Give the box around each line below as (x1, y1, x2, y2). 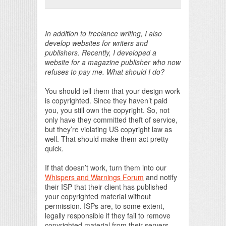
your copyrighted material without (45, 191, 151, 201)
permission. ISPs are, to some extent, (45, 200, 164, 211)
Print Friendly (97, 20, 129, 27)
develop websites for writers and (45, 37, 148, 48)
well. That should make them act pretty (45, 133, 168, 144)
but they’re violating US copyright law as (45, 124, 172, 134)
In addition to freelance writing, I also (45, 28, 162, 38)
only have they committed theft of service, (45, 114, 178, 125)
